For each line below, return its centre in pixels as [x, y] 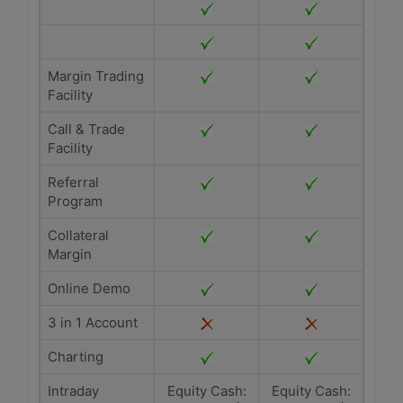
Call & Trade [86, 129]
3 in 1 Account [93, 322]
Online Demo [89, 288]
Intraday [73, 391]
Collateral [78, 235]
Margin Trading [96, 76]
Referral [73, 182]
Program [75, 201]
